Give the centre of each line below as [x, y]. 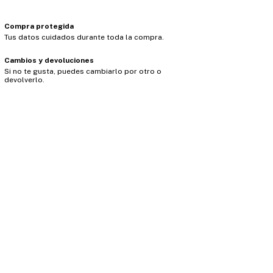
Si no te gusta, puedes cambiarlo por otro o [83, 71]
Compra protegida [39, 26]
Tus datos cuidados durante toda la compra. [84, 37]
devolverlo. [24, 80]
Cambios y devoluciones [49, 60]
